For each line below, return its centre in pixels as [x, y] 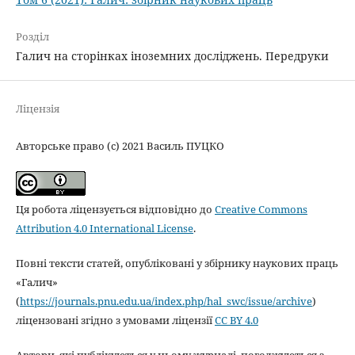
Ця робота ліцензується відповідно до [115, 209]
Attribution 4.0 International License [104, 228]
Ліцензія [37, 108]
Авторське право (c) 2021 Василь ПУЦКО [120, 145]
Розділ [32, 36]
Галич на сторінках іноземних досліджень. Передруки [172, 55]
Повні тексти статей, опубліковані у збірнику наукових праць [177, 263]
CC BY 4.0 [236, 320]
